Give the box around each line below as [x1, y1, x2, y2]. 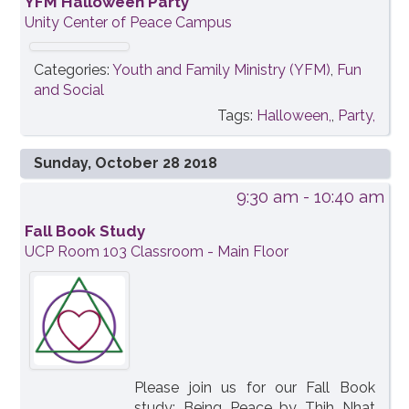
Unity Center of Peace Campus [25, 14, 233, 32]
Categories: [34, 61, 113, 79]
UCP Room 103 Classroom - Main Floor [25, 243, 289, 261]
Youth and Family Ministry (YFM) [112, 61, 331, 79]
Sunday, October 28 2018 [34, 154, 218, 173]
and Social [34, 81, 105, 100]
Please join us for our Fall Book [134, 378, 375, 396]
